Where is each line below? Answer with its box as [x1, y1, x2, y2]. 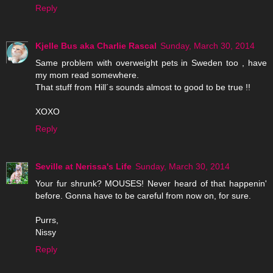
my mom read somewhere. [35, 70, 139, 80]
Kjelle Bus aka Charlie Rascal [35, 41, 157, 51]
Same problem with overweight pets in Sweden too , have [35, 58, 267, 68]
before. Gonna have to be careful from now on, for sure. [35, 191, 251, 201]
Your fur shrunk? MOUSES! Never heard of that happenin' [35, 179, 267, 189]
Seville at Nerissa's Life [35, 161, 132, 172]
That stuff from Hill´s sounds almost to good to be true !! [35, 82, 250, 93]
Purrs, [35, 215, 58, 225]
